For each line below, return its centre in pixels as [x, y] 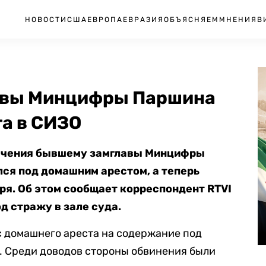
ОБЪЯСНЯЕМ [191, 19]
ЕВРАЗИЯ [143, 19]
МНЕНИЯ [238, 19]
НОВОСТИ [46, 19]
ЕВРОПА [105, 19]
